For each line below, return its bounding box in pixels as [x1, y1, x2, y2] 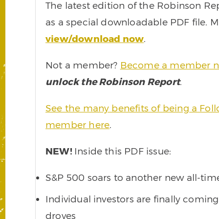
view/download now [45, 33, 144, 44]
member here [45, 119, 110, 130]
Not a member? [45, 59, 120, 70]
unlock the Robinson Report [45, 76, 180, 87]
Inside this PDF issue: [74, 145, 172, 156]
